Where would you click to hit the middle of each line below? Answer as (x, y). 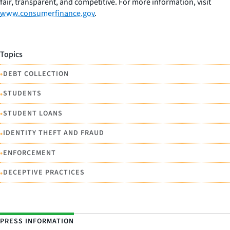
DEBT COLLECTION (36, 74)
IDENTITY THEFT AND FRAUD (54, 133)
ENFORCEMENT (30, 153)
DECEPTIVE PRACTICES (44, 173)
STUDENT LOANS (33, 113)
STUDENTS (22, 94)
